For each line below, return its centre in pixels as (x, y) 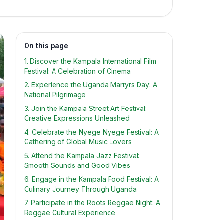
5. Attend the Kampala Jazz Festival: (82, 155)
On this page (46, 45)
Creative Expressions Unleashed (77, 118)
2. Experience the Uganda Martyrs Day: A (91, 85)
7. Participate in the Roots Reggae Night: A (92, 203)
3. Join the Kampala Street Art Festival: (85, 108)
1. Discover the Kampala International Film (90, 61)
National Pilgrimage (55, 95)
